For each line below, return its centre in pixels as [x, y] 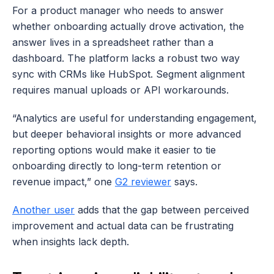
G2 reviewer [143, 181]
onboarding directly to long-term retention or [117, 165]
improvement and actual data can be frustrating [123, 225]
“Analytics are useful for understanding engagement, [135, 118]
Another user [43, 209]
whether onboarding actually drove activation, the [128, 26]
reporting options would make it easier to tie [114, 150]
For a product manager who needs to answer [118, 10]
